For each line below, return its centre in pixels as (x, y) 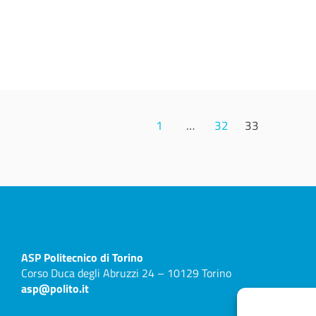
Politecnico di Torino (93, 257)
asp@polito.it (55, 288)
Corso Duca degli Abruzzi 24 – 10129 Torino (126, 273)
